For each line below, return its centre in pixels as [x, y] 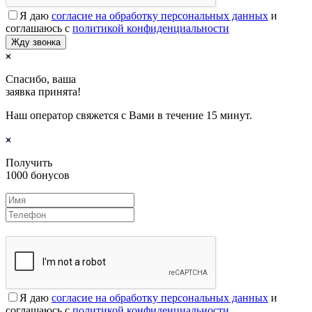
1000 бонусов [38, 175]
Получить [29, 162]
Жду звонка [36, 42]
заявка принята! [43, 91]
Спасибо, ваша [41, 79]
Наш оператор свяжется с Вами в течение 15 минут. [129, 115]
